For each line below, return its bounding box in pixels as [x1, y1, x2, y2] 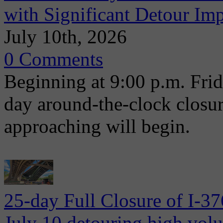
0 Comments [4, 48, 103, 70]
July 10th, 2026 [4, 26, 127, 47]
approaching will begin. [4, 115, 190, 137]
